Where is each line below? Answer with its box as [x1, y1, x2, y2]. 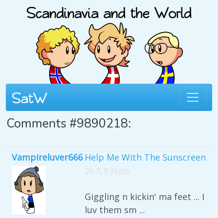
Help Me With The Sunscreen [85, 151, 206, 163]
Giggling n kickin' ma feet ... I [85, 191, 204, 202]
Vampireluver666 [12, 151, 83, 163]
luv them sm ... [85, 204, 145, 216]
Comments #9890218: [6, 115, 131, 132]
